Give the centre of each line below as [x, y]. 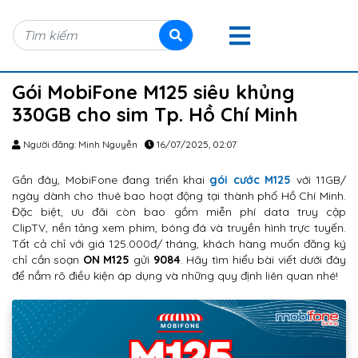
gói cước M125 [251, 180]
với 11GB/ [319, 180]
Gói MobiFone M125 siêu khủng [153, 92]
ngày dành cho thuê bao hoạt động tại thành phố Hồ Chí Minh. [179, 196]
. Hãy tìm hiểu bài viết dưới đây [263, 260]
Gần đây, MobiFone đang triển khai [111, 180]
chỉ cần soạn [48, 260]
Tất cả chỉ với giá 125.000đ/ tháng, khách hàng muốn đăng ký [179, 244]
